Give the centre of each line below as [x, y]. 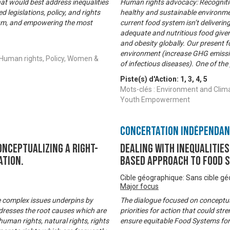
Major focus [139, 187]
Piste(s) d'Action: [150, 79]
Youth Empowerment [155, 100]
